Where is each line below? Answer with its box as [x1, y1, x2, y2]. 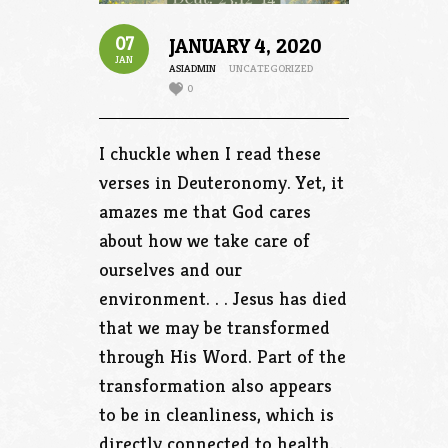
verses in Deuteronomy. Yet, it [99, 169, 344, 194]
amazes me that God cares [99, 198, 311, 223]
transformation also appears [99, 372, 332, 397]
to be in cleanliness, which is [99, 401, 334, 426]
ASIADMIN [169, 60, 216, 75]
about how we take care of [99, 227, 310, 252]
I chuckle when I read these [99, 140, 321, 165]
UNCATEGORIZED [229, 60, 313, 75]
